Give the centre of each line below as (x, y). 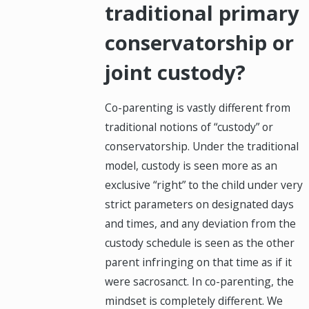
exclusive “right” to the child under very (204, 185)
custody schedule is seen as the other (200, 243)
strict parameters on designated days (200, 205)
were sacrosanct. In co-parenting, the (200, 282)
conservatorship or (200, 42)
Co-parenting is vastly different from (198, 108)
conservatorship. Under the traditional (202, 147)
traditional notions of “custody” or (189, 127)
